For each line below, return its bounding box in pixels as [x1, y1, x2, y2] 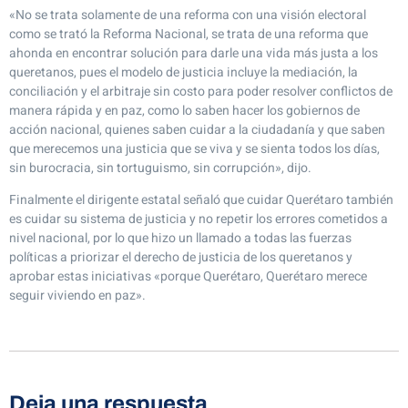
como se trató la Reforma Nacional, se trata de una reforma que [9, 24, 368, 44]
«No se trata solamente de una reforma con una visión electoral [9, 5, 366, 25]
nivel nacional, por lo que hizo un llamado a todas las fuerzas [9, 229, 352, 249]
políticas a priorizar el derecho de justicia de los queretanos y [9, 248, 352, 268]
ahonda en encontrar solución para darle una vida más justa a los [9, 43, 378, 63]
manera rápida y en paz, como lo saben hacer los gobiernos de [9, 100, 360, 120]
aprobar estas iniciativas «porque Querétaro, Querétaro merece [9, 267, 367, 287]
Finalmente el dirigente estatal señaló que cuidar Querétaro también [9, 190, 393, 210]
